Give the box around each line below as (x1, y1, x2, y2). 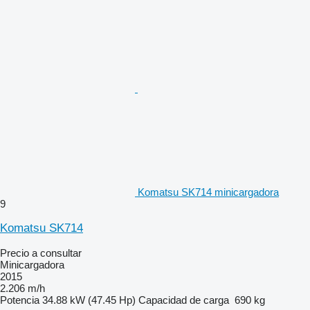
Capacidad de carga (138, 293, 229, 306)
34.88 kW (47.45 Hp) (42, 293, 136, 306)
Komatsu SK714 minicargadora (138, 185, 279, 198)
